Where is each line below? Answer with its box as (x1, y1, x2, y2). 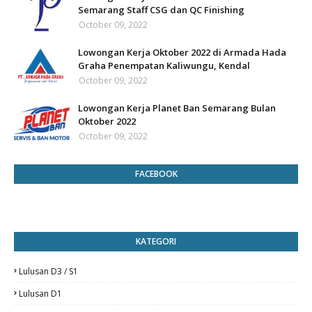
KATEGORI (136, 235, 176, 247)
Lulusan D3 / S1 (19, 265, 78, 277)
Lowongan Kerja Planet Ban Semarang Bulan (78, 102, 276, 114)
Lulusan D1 (19, 288, 62, 299)
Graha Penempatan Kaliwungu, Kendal (78, 59, 250, 72)
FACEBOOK (134, 168, 178, 180)
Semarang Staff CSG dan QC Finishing (78, 3, 244, 16)
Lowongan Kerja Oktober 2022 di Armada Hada (78, 46, 286, 58)
